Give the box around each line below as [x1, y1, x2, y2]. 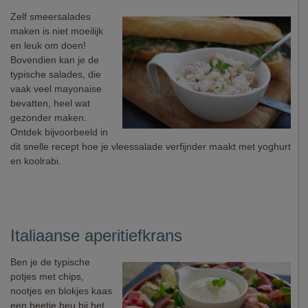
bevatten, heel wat [10, 98, 90, 109]
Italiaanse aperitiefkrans [10, 226, 182, 245]
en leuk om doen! [10, 40, 86, 51]
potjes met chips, [10, 271, 84, 282]
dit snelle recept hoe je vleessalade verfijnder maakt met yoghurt [10, 141, 291, 152]
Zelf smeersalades [10, 11, 91, 22]
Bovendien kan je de [10, 54, 99, 65]
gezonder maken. [10, 112, 87, 123]
